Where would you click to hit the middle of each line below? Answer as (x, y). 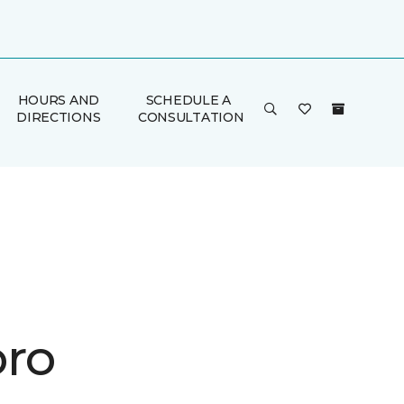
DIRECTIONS (59, 117)
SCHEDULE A (188, 100)
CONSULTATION (191, 117)
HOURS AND (59, 100)
